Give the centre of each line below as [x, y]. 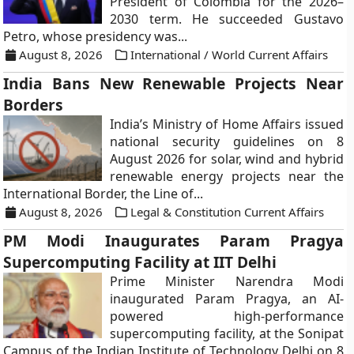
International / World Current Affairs [230, 55]
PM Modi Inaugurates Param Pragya [173, 241]
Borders [34, 105]
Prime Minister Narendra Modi [227, 281]
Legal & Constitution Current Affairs [228, 212]
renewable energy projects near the [227, 176]
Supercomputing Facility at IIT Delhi [140, 262]
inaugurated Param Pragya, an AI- [227, 299]
